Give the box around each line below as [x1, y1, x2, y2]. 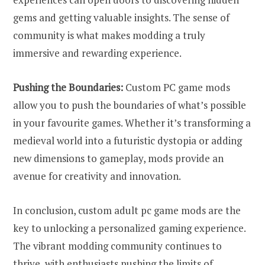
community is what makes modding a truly [13, 28, 205, 43]
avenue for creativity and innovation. [13, 169, 181, 183]
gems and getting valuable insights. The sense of [13, 11, 230, 25]
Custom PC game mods [123, 80, 230, 95]
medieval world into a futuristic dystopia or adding [13, 134, 242, 148]
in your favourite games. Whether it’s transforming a [13, 116, 251, 130]
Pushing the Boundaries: [13, 80, 123, 95]
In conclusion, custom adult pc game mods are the [13, 203, 241, 218]
